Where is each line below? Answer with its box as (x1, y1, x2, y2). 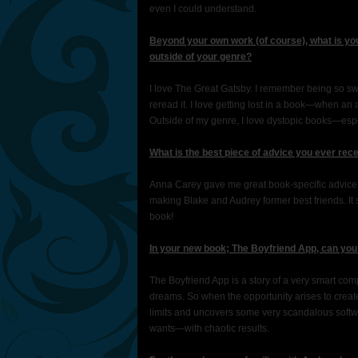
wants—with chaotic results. (149, 323, 269, 334)
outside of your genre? (149, 51, 252, 62)
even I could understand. (149, 3, 257, 14)
